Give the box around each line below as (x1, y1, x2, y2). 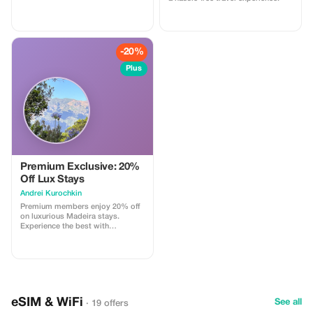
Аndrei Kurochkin (20, 190, 82, 197)
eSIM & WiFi (11, 297, 83, 309)
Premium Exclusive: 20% (20, 162, 140, 172)
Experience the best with (20, 223, 109, 230)
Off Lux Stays (20, 175, 85, 184)
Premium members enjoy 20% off (20, 203, 140, 210)
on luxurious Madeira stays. (20, 213, 119, 220)
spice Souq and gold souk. (20, 2, 117, 9)
